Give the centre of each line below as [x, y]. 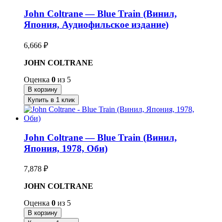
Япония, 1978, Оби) [66, 148]
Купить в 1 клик [51, 100]
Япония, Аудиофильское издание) [96, 25]
